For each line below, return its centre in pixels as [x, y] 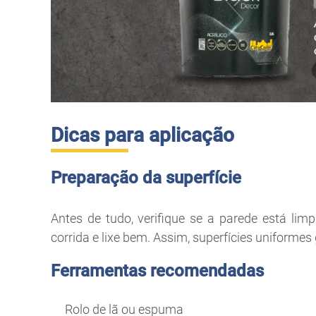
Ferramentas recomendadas [157, 271]
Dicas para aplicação [142, 135]
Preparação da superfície [146, 177]
